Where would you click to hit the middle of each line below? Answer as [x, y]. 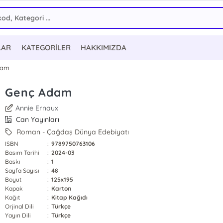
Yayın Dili [18, 215]
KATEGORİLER [46, 48]
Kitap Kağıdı [70, 197]
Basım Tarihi [22, 153]
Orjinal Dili [19, 206]
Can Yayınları [37, 119]
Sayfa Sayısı [22, 170]
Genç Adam [38, 92]
